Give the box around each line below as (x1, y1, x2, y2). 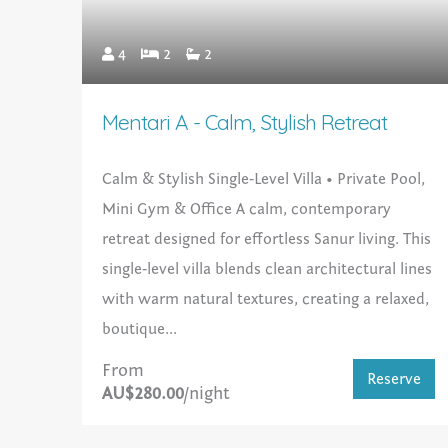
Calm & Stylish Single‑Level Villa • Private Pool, (102, 170, 426, 189)
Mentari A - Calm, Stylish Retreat (102, 109, 388, 136)
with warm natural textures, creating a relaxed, (102, 290, 430, 309)
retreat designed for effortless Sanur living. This (102, 230, 432, 249)
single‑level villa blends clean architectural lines (102, 260, 433, 279)
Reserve (367, 370, 422, 389)
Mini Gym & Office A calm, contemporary (102, 200, 392, 219)
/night (184, 383, 231, 405)
